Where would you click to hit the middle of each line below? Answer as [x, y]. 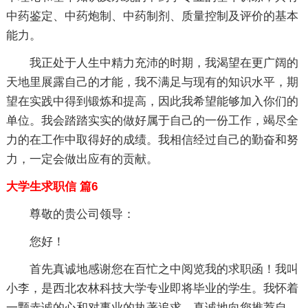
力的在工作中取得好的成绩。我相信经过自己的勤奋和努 [152, 140]
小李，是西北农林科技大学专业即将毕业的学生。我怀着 [152, 288]
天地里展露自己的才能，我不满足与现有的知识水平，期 [152, 82]
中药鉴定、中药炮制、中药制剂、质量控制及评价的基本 [152, 16]
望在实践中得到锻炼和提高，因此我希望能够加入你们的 [152, 101]
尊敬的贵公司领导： [82, 214]
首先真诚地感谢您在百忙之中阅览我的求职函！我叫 [164, 269]
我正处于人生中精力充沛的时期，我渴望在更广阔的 [164, 63]
